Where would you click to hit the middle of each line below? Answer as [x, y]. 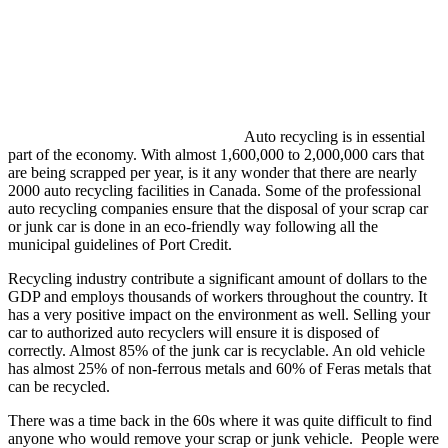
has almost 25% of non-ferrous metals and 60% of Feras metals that [219, 368]
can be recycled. [59, 386]
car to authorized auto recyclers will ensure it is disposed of [193, 332]
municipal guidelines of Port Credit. [120, 244]
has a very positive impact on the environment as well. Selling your [219, 314]
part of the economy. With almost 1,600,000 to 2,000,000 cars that [216, 154]
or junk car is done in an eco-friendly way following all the [193, 226]
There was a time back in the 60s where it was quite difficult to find [220, 420]
